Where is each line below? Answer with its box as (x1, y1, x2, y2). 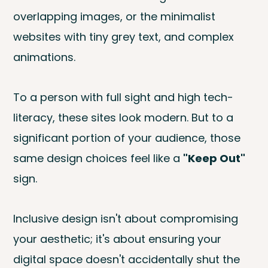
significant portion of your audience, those (13, 130, 241, 146)
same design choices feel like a (13, 151, 184, 166)
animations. (13, 50, 76, 65)
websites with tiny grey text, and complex (13, 29, 234, 45)
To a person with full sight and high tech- (13, 90, 234, 105)
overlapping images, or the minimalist (13, 9, 216, 25)
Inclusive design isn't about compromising (13, 211, 239, 227)
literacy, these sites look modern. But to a (13, 110, 234, 126)
